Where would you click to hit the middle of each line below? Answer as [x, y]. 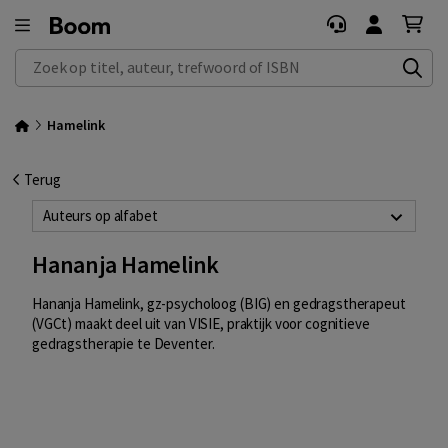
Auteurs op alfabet [100, 215]
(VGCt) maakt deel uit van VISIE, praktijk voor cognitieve [201, 324]
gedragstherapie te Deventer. [123, 344]
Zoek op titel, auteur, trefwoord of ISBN [139, 59]
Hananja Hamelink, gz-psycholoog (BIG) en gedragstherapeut [219, 304]
